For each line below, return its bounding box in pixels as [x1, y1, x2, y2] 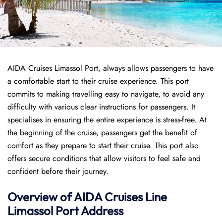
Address [81, 203, 123, 218]
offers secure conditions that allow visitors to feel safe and [7, 153, 201, 164]
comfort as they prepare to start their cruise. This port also [7, 140, 199, 151]
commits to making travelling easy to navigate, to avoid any [7, 88, 204, 100]
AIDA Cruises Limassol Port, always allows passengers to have [7, 62, 214, 74]
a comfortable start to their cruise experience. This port [7, 75, 189, 87]
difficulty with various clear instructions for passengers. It [7, 101, 195, 112]
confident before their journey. [7, 166, 109, 177]
